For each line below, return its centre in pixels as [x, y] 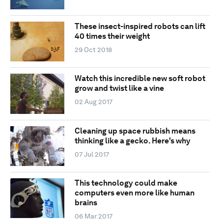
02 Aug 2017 [93, 102]
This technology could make [126, 183]
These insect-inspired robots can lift [140, 26]
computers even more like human [134, 192]
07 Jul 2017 [92, 154]
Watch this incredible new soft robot [140, 79]
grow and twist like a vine [119, 88]
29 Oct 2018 [93, 49]
